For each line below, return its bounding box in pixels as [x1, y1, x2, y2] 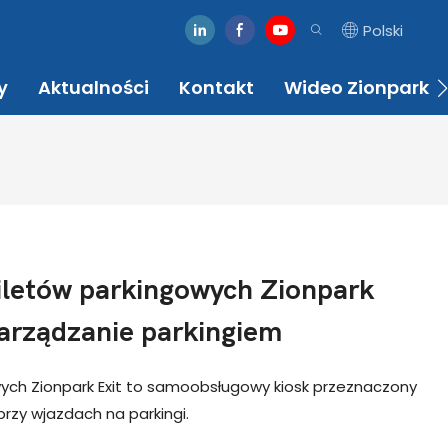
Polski [363, 19, 403, 41]
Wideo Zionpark [284, 75, 429, 100]
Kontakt [179, 75, 254, 100]
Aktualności [38, 75, 149, 100]
